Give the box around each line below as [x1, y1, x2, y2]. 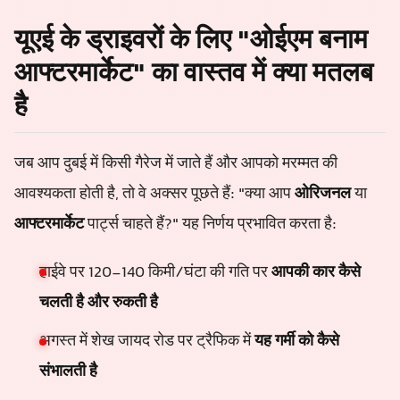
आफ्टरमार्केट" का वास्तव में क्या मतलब [14, 54, 373, 96]
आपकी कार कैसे [271, 260, 361, 286]
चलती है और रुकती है [39, 290, 158, 316]
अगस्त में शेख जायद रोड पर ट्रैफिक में [39, 329, 254, 355]
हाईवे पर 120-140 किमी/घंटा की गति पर [39, 260, 271, 286]
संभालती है [39, 360, 97, 386]
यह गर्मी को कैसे [254, 329, 339, 355]
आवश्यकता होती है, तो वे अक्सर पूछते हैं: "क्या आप [14, 181, 295, 207]
